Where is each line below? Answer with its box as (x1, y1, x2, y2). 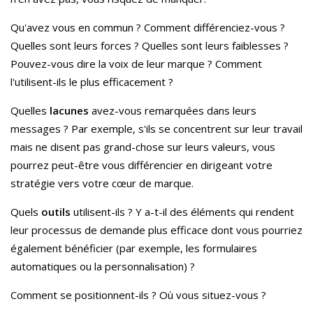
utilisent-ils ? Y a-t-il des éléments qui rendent (71, 204, 294, 219)
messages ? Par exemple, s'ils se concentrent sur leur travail (10, 121, 303, 136)
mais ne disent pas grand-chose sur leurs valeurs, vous (10, 139, 275, 154)
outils (41, 204, 71, 219)
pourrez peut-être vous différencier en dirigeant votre (10, 157, 272, 172)
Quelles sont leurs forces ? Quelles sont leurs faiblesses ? (10, 38, 289, 52)
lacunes (50, 103, 89, 117)
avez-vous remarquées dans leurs (89, 103, 256, 117)
